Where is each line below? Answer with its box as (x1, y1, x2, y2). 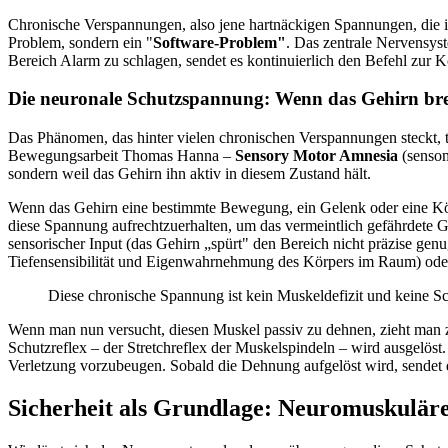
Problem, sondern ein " (8, 33, 153, 51)
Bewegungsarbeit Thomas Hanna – (8, 147, 235, 165)
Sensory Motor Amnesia (235, 147, 398, 165)
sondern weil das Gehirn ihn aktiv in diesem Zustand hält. (8, 165, 371, 183)
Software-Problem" (153, 33, 286, 51)
